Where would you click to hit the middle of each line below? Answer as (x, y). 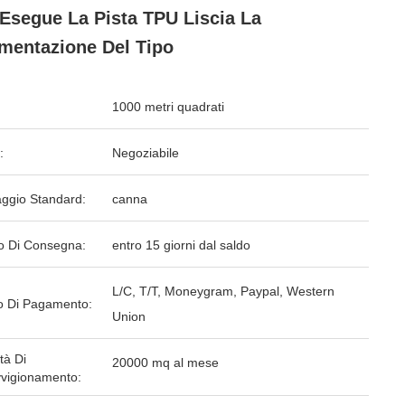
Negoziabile (146, 153)
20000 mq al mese (165, 363)
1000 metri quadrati (168, 107)
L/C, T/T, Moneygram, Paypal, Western (223, 291)
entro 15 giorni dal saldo (181, 245)
